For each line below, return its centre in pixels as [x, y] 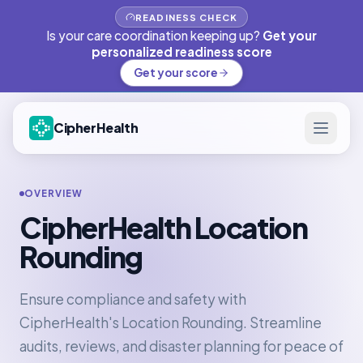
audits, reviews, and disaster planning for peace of [181, 346]
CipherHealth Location [164, 227]
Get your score [176, 73]
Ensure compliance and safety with [133, 299]
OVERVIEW [54, 193]
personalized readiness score [181, 51]
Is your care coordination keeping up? [153, 35]
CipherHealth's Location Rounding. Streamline [171, 322]
